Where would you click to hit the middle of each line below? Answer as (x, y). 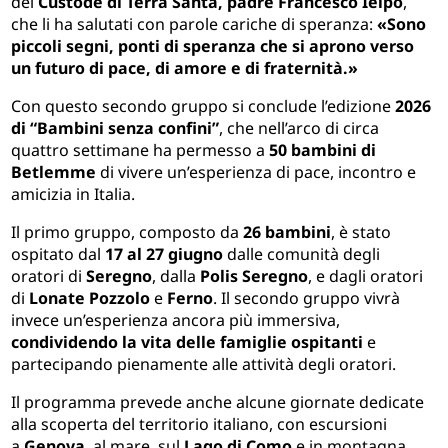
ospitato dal (58, 254)
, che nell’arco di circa (301, 128)
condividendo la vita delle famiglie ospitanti (187, 342)
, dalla (176, 276)
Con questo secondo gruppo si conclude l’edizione (203, 106)
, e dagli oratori (366, 276)
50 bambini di (323, 150)
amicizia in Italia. (73, 194)
